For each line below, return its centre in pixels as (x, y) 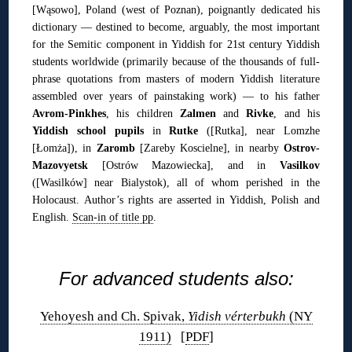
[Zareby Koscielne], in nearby (209, 147)
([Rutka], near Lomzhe (259, 130)
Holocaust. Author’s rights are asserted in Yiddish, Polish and (176, 199)
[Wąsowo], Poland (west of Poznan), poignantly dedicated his (176, 9)
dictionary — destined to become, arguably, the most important (176, 26)
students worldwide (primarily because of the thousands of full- (176, 61)
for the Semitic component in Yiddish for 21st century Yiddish (176, 44)
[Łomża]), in (64, 147)
